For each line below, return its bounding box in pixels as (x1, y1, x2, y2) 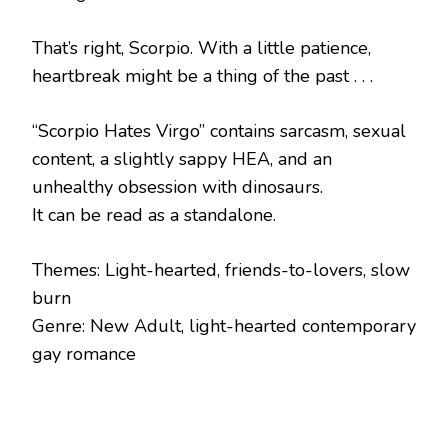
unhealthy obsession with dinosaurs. (32, 174, 323, 199)
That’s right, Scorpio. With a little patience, (32, 35, 371, 60)
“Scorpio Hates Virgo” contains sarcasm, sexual (32, 118, 406, 143)
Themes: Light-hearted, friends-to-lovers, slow (32, 257, 410, 282)
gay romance (32, 341, 136, 366)
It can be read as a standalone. (32, 202, 276, 227)
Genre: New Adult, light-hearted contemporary (32, 313, 416, 338)
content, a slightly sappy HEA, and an (32, 146, 332, 171)
